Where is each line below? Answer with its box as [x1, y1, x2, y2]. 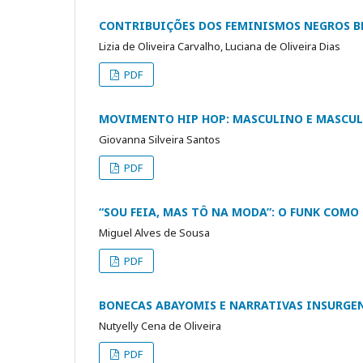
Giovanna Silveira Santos [99, 131, 220, 147]
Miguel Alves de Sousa [99, 224, 210, 240]
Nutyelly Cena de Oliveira [99, 318, 221, 333]
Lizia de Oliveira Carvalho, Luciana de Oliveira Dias [99, 38, 340, 53]
